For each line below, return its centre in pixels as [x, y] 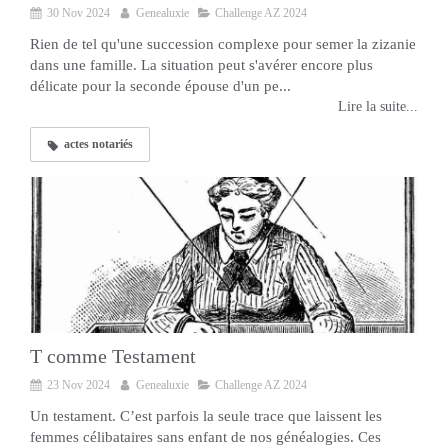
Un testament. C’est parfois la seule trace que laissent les [206, 415]
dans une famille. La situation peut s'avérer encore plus [201, 65]
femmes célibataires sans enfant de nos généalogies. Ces [205, 436]
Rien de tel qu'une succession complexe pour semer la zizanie [223, 44]
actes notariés [98, 144]
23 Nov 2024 [78, 384]
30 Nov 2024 [78, 13]
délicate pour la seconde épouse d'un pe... [160, 86]
